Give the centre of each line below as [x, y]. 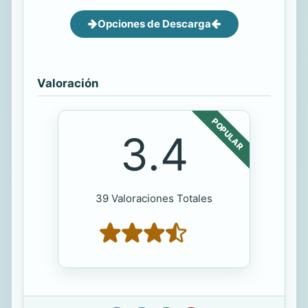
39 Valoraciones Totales [154, 198]
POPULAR [228, 134]
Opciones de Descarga [154, 23]
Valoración [68, 83]
